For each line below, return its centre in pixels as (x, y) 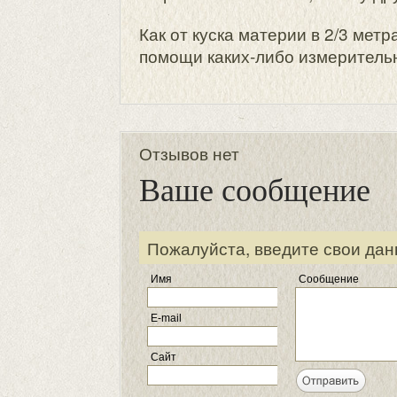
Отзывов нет (189, 153)
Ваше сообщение (255, 189)
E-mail (166, 318)
